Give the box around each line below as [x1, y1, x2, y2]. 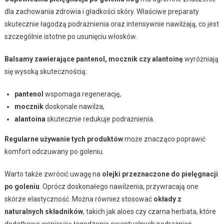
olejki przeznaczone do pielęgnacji [101, 169, 218, 178]
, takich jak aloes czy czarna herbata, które [82, 207, 216, 215]
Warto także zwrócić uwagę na [4, 169, 102, 178]
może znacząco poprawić [122, 134, 205, 143]
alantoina [14, 114, 45, 123]
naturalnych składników [4, 207, 83, 215]
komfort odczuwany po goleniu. [4, 147, 104, 155]
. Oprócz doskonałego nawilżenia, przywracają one [39, 182, 198, 190]
